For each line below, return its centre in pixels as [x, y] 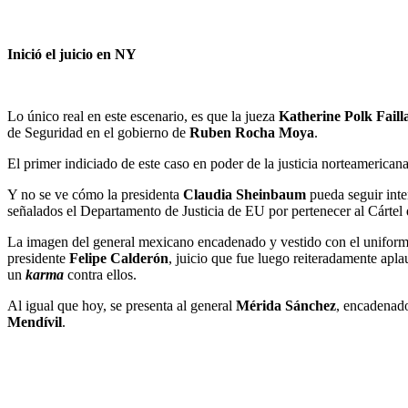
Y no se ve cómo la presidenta [95, 195]
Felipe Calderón [119, 259]
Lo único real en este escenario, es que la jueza [143, 117]
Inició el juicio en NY [72, 55]
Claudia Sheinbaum [245, 195]
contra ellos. [100, 275]
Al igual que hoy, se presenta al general [122, 306]
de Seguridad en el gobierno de [98, 133]
